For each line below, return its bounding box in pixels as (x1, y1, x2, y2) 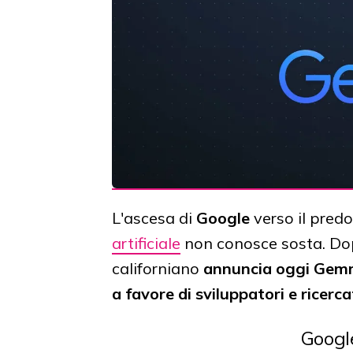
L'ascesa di (112, 207, 196, 228)
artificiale (112, 232, 180, 253)
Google (196, 207, 250, 228)
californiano (112, 258, 203, 278)
